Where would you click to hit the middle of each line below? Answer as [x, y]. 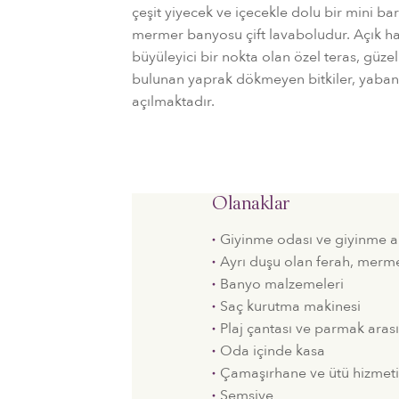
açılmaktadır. [174, 102]
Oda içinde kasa [273, 351]
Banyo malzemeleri [282, 284]
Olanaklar [251, 205]
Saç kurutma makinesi [291, 306]
